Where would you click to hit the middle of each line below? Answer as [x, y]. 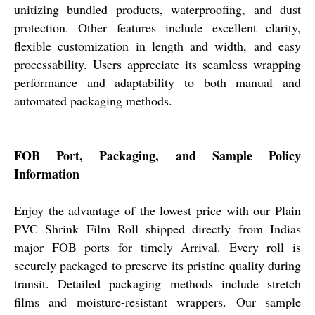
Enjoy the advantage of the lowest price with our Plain [157, 211]
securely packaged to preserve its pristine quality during [157, 265]
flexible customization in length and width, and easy [157, 46]
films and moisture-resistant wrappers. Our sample [157, 302]
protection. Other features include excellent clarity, [157, 28]
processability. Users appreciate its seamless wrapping [157, 64]
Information [47, 174]
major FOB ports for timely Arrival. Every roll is [157, 247]
